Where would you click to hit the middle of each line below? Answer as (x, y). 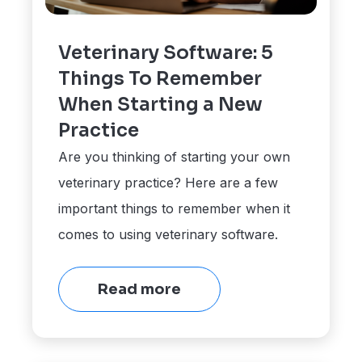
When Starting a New (161, 104)
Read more (140, 289)
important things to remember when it (175, 208)
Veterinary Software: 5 (166, 53)
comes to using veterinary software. (168, 234)
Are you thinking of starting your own (175, 156)
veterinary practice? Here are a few (168, 182)
